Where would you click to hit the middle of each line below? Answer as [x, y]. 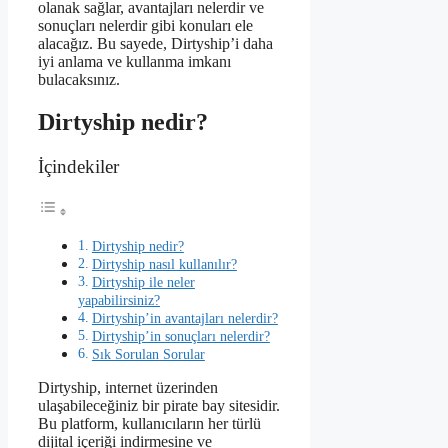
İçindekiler [78, 166]
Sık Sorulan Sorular [148, 354]
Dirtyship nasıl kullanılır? [164, 264]
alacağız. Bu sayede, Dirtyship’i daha [155, 44]
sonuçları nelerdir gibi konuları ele [145, 26]
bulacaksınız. [79, 80]
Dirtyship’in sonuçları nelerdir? [180, 336]
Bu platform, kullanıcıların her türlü [149, 424]
